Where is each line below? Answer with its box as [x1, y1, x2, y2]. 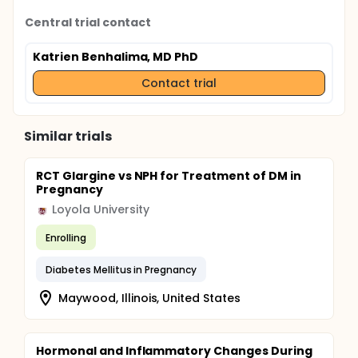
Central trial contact [25, 14, 152, 30]
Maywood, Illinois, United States [58, 289, 241, 306]
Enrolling [46, 230, 86, 245]
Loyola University [52, 201, 149, 217]
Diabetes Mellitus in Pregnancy [46, 262, 197, 276]
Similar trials [24, 127, 112, 145]
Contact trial [141, 74, 217, 91]
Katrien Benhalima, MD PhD [33, 49, 199, 65]
